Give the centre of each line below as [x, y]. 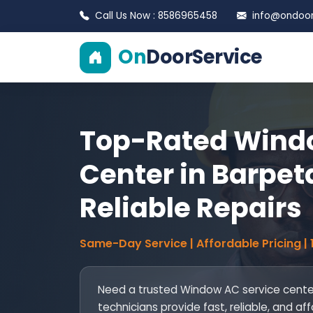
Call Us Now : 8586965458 [156, 16]
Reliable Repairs [191, 208]
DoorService [204, 57]
